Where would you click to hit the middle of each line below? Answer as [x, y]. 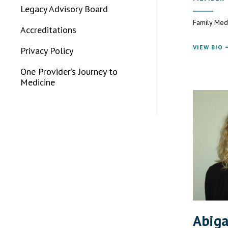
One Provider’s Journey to [69, 72]
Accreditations [48, 30]
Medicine [38, 82]
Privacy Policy [47, 51]
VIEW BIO [208, 47]
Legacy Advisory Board [64, 9]
